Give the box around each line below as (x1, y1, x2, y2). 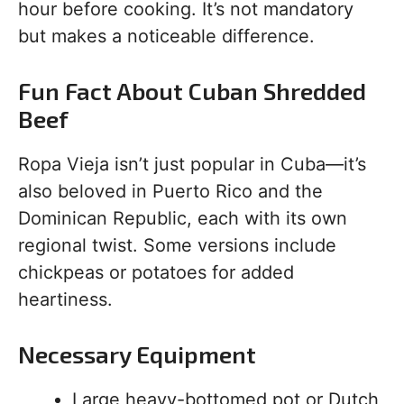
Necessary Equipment (18, 340, 256, 368)
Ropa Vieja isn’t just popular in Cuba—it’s (18, 153, 366, 175)
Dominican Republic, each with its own (18, 207, 347, 229)
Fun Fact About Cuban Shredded (18, 77, 366, 105)
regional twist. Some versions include (18, 234, 336, 256)
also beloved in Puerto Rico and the (18, 180, 323, 202)
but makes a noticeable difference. (18, 25, 315, 47)
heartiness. (18, 289, 113, 310)
